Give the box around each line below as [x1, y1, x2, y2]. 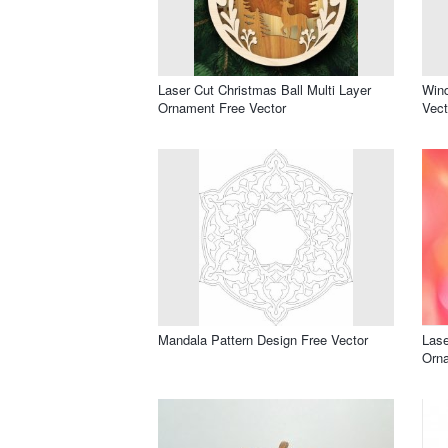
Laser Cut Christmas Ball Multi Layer [158, 79, 371, 99]
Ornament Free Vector [158, 97, 286, 117]
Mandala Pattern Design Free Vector [158, 329, 368, 349]
